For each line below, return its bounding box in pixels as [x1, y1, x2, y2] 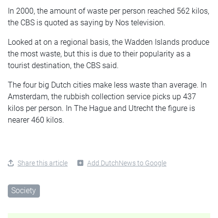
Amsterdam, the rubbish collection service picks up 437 [8, 91, 196, 101]
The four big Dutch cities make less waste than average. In [8, 80, 207, 90]
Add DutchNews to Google [87, 159, 166, 167]
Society [11, 185, 36, 195]
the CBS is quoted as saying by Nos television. [8, 18, 165, 27]
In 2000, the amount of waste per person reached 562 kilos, [8, 6, 209, 16]
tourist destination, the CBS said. [8, 60, 119, 70]
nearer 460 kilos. [8, 115, 64, 125]
